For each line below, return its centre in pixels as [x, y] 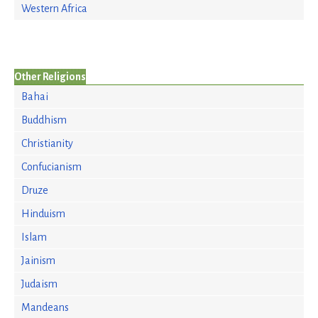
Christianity [47, 143]
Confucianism [51, 167]
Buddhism [44, 120]
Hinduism [43, 214]
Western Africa [54, 9]
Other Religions [50, 77]
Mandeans [45, 307]
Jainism [38, 261]
